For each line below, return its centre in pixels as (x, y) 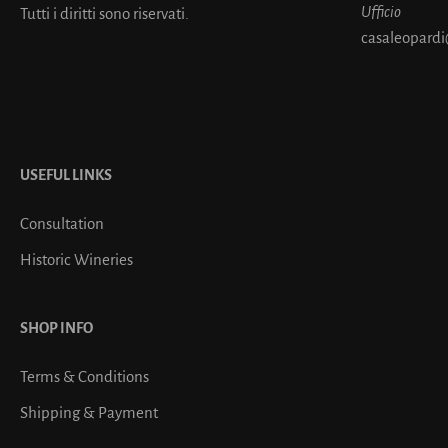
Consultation (62, 224)
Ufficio (381, 12)
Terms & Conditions (84, 377)
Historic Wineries (76, 260)
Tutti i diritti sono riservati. (104, 14)
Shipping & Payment (89, 413)
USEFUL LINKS (66, 175)
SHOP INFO (56, 328)
